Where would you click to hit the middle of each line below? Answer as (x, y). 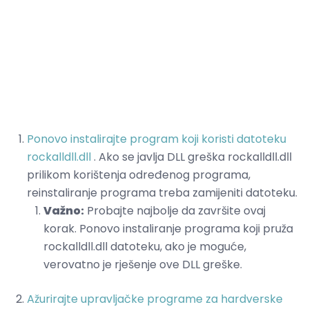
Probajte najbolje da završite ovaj (175, 211)
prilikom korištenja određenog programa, (139, 175)
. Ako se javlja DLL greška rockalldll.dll (191, 157)
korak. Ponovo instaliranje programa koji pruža (168, 229)
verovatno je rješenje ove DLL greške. (143, 265)
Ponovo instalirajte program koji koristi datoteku (157, 139)
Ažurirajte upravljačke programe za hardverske (155, 299)
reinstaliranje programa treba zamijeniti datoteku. (162, 193)
